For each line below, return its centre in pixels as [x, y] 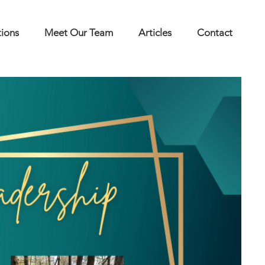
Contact [215, 33]
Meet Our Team [79, 33]
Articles [155, 33]
